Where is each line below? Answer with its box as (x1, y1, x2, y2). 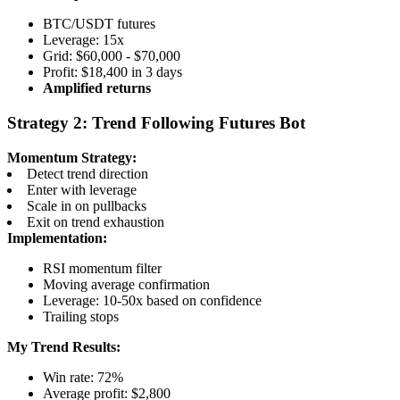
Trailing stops (43, 308, 119, 324)
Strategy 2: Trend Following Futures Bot (7, 112, 305, 132)
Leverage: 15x (43, 32, 124, 48)
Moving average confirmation (43, 276, 210, 292)
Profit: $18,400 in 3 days (43, 64, 182, 80)
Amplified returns (43, 80, 151, 96)
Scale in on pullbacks (27, 197, 146, 213)
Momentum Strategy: (7, 149, 137, 165)
